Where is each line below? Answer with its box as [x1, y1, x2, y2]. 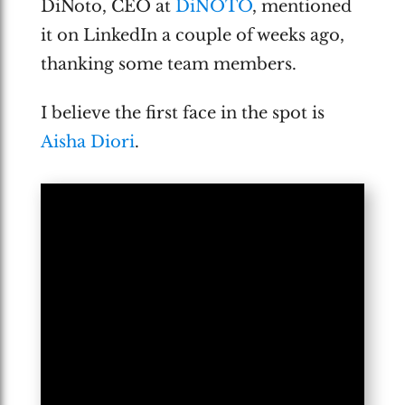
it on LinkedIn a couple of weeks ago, [40, 24, 344, 45]
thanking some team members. [40, 53, 297, 74]
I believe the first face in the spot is [40, 103, 325, 123]
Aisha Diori [40, 132, 135, 152]
